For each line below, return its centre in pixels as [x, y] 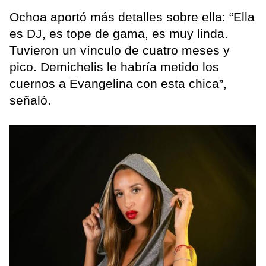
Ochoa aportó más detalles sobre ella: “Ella [132, 17]
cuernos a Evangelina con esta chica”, [118, 84]
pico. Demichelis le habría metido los [114, 67]
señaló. [30, 100]
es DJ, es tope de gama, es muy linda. [119, 34]
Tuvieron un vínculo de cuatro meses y [120, 50]
